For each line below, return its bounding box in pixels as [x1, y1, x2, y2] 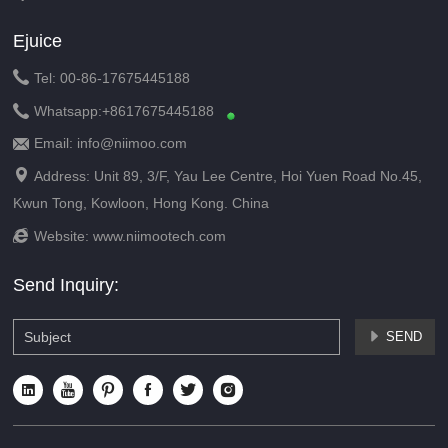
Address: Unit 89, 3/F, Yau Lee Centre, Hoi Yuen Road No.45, [34, 168, 423, 185]
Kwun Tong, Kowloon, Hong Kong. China [13, 195, 270, 212]
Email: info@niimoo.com [34, 135, 188, 152]
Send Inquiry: [13, 275, 120, 296]
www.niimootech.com [93, 228, 227, 245]
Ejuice [13, 31, 63, 52]
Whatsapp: [34, 103, 103, 120]
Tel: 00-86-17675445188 [34, 70, 191, 87]
